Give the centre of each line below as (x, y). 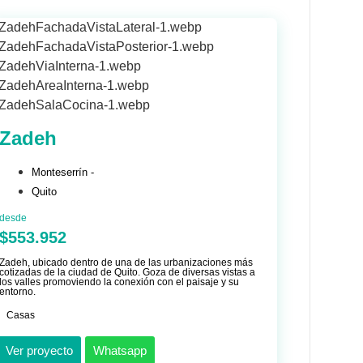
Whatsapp (120, 351)
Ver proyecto (39, 351)
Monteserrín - (62, 173)
